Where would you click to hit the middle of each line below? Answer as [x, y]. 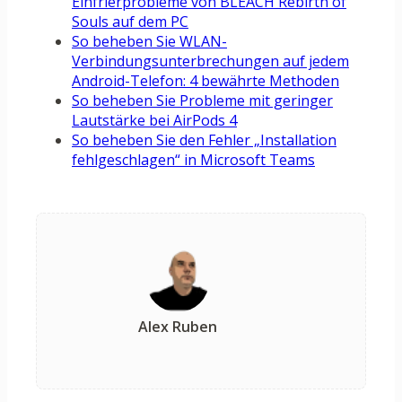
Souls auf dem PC [130, 22]
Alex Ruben [178, 327]
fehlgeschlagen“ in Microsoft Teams [193, 160]
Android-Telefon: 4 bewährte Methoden [205, 81]
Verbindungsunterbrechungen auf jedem [210, 61]
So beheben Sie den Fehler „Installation [204, 140]
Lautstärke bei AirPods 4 [154, 121]
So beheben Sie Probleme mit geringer [202, 101]
